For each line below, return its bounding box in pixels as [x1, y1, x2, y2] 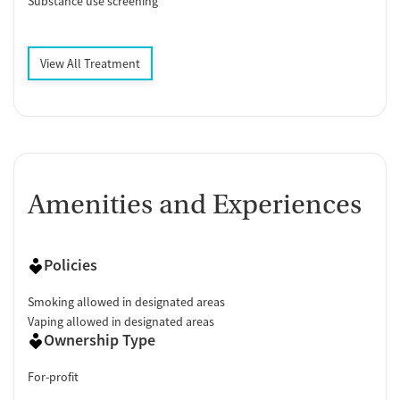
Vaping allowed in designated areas [28, 313, 214, 330]
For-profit [28, 369, 79, 386]
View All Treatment [40, 55, 140, 72]
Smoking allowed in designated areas [28, 294, 225, 311]
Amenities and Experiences [28, 188, 362, 221]
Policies [44, 254, 97, 276]
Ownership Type [44, 329, 155, 351]
